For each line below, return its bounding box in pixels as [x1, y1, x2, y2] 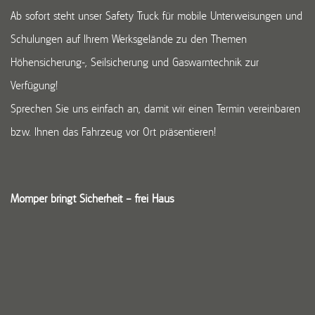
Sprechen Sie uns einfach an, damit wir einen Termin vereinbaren [11, 101, 300, 117]
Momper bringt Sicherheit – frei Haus [11, 191, 174, 207]
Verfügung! [11, 78, 58, 94]
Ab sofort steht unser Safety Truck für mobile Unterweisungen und [11, 8, 302, 24]
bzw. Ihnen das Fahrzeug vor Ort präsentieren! [11, 124, 216, 140]
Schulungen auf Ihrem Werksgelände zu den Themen [11, 32, 247, 47]
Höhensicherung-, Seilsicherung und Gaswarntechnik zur [11, 55, 259, 70]
